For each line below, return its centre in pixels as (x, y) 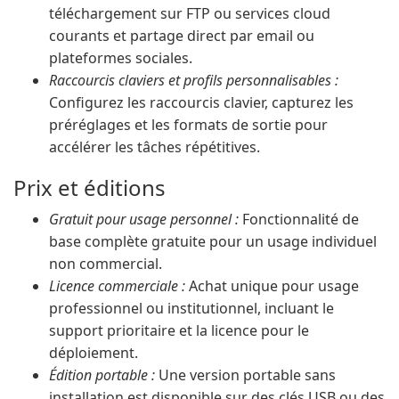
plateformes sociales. (121, 58)
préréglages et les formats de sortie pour (188, 125)
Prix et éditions (90, 187)
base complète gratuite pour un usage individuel (213, 241)
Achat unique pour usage (272, 286)
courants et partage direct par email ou (182, 36)
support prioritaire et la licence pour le (179, 330)
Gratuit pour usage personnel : (144, 219)
